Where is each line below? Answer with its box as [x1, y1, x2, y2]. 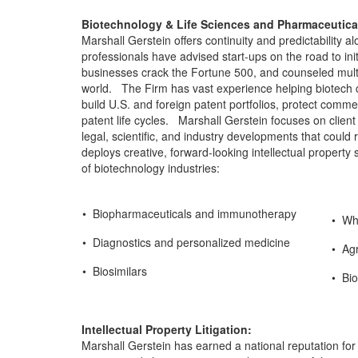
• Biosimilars [82, 263, 147, 279]
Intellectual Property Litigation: [82, 321, 252, 337]
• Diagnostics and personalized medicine [82, 234, 290, 250]
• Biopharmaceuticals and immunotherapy [82, 205, 296, 221]
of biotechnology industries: [82, 160, 220, 176]
